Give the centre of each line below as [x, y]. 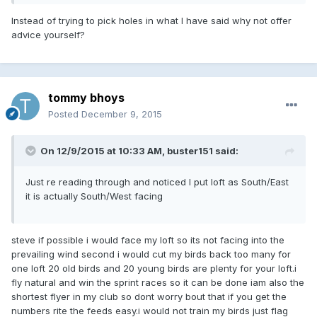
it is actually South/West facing [94, 196]
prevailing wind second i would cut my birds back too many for [151, 254]
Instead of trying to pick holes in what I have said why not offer [151, 20]
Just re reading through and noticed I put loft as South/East [157, 181]
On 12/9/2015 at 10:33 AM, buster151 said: [139, 150]
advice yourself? [48, 34]
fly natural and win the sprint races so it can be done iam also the [158, 282]
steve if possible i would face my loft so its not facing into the [148, 240]
